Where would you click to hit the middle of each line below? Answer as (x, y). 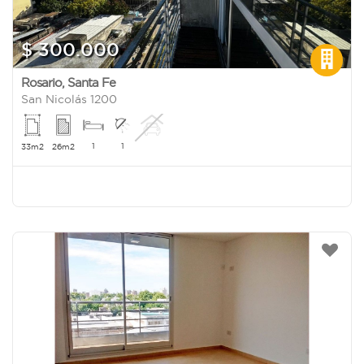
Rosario (41, 82)
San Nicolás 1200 (69, 99)
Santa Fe (91, 82)
